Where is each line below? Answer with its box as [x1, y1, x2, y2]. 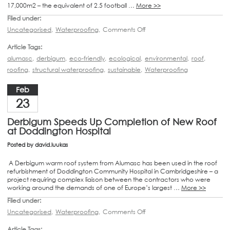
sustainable [108, 65, 141, 73]
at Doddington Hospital [7, 125, 111, 137]
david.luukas [35, 141, 68, 148]
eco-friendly [69, 54, 105, 62]
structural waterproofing [32, 65, 104, 73]
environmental [145, 54, 187, 62]
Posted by [7, 141, 35, 148]
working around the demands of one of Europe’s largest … [7, 183, 181, 191]
